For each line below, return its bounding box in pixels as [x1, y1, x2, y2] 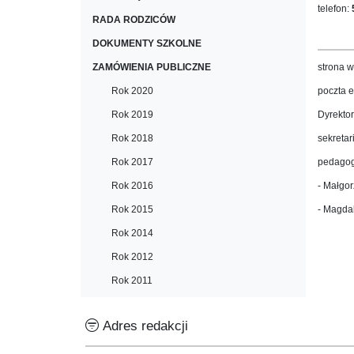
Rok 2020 [111, 85, 153, 96]
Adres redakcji [99, 318, 188, 333]
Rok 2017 [111, 156, 153, 168]
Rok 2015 [111, 204, 153, 215]
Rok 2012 [111, 251, 153, 262]
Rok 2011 [111, 275, 153, 286]
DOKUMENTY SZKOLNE [92, 38, 201, 49]
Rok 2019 [111, 109, 153, 120]
